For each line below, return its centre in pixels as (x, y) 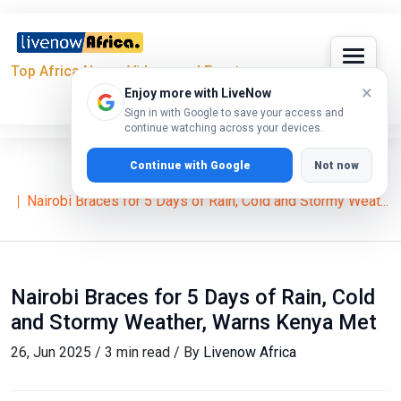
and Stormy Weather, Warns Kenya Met (194, 323)
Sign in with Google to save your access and (234, 113)
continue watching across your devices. (224, 128)
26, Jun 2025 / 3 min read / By (107, 353)
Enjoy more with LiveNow (198, 93)
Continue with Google (190, 165)
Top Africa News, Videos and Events (129, 72)
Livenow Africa (250, 353)
